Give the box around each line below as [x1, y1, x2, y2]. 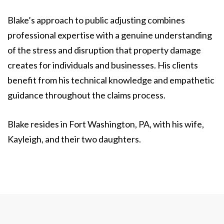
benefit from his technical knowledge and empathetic [7, 74, 214, 86]
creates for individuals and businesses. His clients [7, 59, 198, 71]
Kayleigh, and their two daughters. [7, 133, 141, 145]
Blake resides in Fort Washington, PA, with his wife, [7, 118, 204, 130]
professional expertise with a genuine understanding [7, 29, 212, 41]
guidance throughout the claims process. [7, 89, 165, 101]
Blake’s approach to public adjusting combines [7, 14, 185, 26]
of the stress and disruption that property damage [7, 44, 201, 56]
